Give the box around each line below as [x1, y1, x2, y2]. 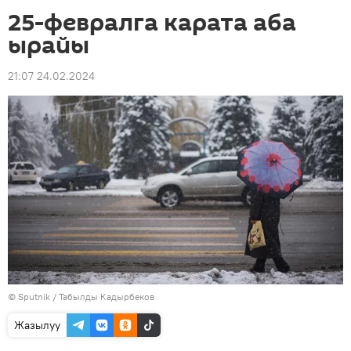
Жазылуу [14, 317, 60, 332]
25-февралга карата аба [8, 6, 296, 40]
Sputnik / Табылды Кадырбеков [18, 290, 154, 302]
